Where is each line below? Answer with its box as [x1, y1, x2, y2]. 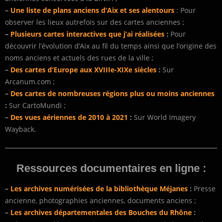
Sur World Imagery [132, 112, 196, 122]
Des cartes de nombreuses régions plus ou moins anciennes [10, 89, 215, 99]
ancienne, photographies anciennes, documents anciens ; [5, 196, 196, 206]
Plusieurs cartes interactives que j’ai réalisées [10, 29, 165, 39]
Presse [192, 184, 216, 194]
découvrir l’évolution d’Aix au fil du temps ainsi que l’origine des [5, 41, 217, 51]
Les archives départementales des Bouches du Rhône [10, 208, 192, 218]
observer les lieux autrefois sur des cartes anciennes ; [5, 17, 184, 27]
